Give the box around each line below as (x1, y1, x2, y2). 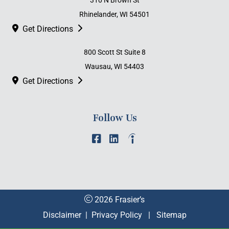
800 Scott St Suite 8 (83, 48, 146, 56)
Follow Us (92, 111, 137, 125)
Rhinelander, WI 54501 (79, 10, 150, 18)
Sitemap (156, 210, 187, 220)
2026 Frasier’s (93, 195, 145, 204)
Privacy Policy (91, 210, 142, 220)
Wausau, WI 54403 (85, 62, 144, 71)
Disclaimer (42, 210, 81, 220)
